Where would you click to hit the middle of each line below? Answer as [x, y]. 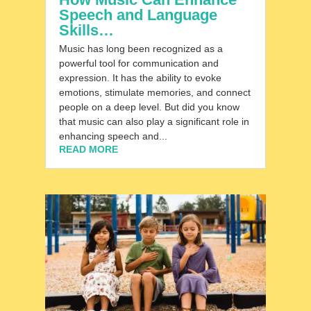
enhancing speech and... [113, 136]
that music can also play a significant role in [154, 122]
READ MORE [88, 150]
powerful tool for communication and [138, 64]
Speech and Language [138, 15]
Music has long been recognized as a [141, 49]
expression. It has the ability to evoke [140, 78]
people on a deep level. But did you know [149, 107]
